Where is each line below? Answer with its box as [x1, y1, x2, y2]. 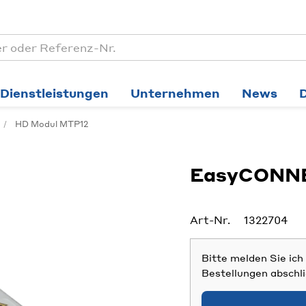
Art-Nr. [189, 213, 230, 227]
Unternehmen [130, 85, 220, 100]
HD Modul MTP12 [15, 119, 88, 129]
